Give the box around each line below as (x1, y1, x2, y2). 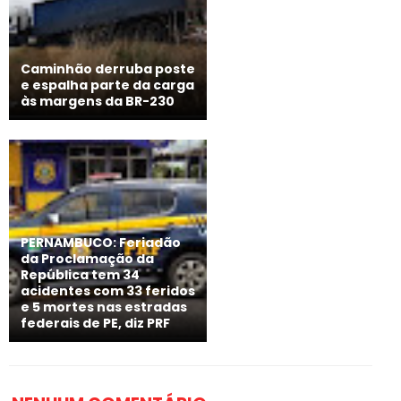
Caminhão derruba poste (21, 60, 195, 78)
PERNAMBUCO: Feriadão (21, 234, 181, 252)
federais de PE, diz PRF (21, 314, 170, 332)
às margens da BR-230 (21, 92, 175, 110)
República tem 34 (21, 266, 140, 284)
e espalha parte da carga (21, 76, 194, 94)
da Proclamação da (21, 250, 154, 268)
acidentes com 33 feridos (21, 282, 195, 300)
